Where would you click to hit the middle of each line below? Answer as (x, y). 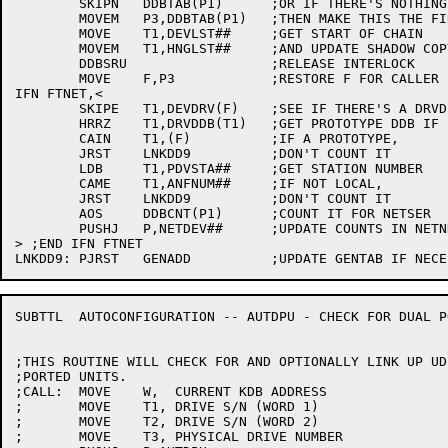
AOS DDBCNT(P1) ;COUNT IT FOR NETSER (47, 213)
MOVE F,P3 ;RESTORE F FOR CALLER (47, 78)
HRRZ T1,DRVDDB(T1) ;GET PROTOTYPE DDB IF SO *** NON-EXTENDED (47, 123)
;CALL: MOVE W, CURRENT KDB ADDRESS (39, 391)
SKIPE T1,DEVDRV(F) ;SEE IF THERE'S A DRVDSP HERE (47, 108)
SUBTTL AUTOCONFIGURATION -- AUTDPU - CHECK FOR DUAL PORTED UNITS (39, 316)
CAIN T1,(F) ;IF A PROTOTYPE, (47, 138)
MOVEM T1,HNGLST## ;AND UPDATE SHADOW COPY (47, 48)
